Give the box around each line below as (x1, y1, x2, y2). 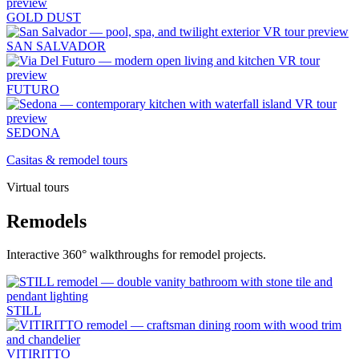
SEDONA (6, 125, 60, 139)
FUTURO (6, 82, 59, 96)
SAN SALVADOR (6, 38, 106, 53)
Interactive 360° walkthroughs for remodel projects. (6, 248, 266, 262)
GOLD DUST (6, 10, 81, 24)
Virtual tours (6, 179, 69, 194)
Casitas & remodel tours (6, 152, 127, 167)
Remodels (6, 210, 87, 232)
